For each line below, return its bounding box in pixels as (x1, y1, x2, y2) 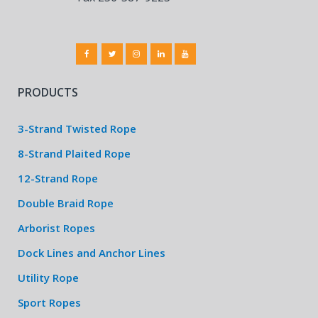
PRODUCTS (18, 84, 78, 100)
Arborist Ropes (18, 221, 95, 235)
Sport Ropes (18, 295, 81, 309)
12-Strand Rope (18, 171, 98, 185)
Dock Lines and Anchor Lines (18, 246, 165, 260)
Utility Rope (18, 270, 79, 285)
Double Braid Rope (18, 196, 114, 210)
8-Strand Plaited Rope (18, 146, 131, 160)
